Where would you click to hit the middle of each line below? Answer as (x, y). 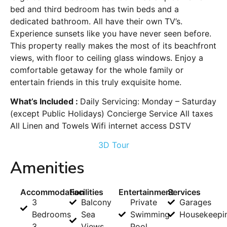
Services (184, 192)
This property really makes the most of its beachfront (113, 45)
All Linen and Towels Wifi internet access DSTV (101, 126)
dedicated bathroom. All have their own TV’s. (96, 21)
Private (143, 202)
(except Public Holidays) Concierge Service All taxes (111, 114)
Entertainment (146, 192)
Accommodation (52, 192)
